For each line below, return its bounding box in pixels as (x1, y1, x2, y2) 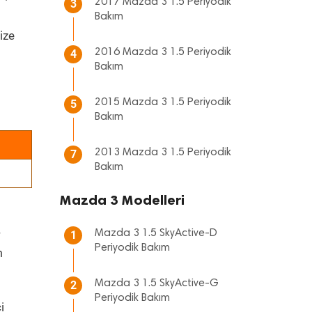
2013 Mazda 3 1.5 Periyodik (95, 147, 231, 158)
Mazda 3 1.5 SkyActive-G (95, 278, 219, 289)
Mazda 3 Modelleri (60, 192, 185, 208)
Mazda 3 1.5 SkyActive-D (95, 228, 217, 239)
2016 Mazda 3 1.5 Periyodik (95, 47, 231, 58)
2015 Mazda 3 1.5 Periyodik (95, 97, 231, 108)
